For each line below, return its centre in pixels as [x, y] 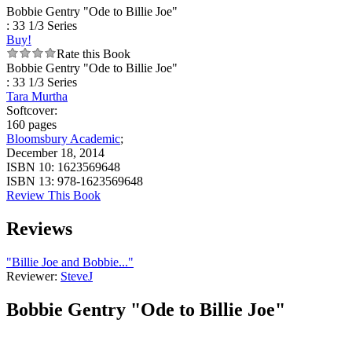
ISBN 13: [32, 181]
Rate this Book [93, 54]
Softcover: [32, 111]
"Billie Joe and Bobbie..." [70, 262]
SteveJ [77, 276]
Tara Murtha [37, 97]
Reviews [39, 228]
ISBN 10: [32, 167]
